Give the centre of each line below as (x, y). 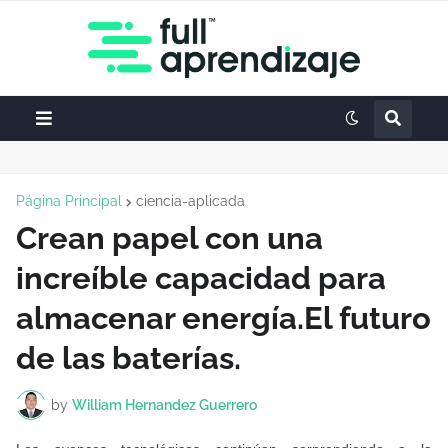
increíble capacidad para (201, 278)
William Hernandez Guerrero (164, 404)
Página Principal (69, 201)
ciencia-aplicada (190, 201)
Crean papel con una (169, 238)
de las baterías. (128, 358)
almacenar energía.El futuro (223, 318)
